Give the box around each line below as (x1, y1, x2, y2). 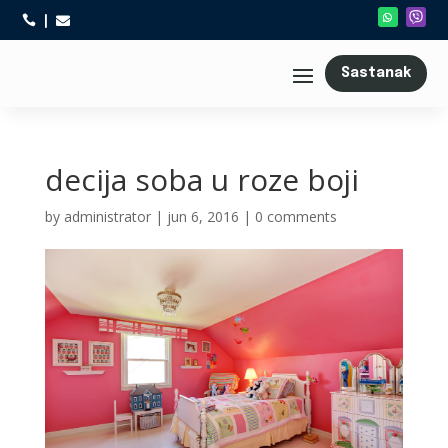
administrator (63, 207, 151, 226)
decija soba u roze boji (44, 159, 359, 200)
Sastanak (340, 66, 411, 80)
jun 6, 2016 (166, 207, 239, 226)
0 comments (254, 207, 337, 226)
